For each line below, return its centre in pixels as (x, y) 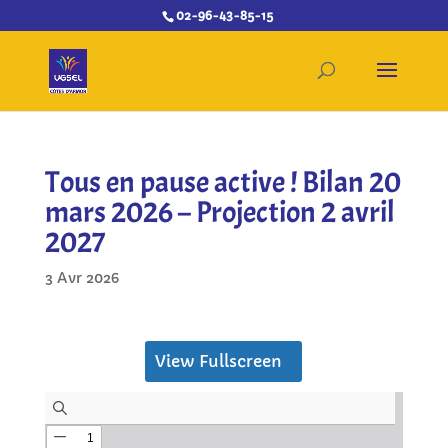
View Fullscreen (219, 361)
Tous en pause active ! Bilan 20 (222, 182)
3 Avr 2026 (81, 278)
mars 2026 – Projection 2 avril (219, 212)
